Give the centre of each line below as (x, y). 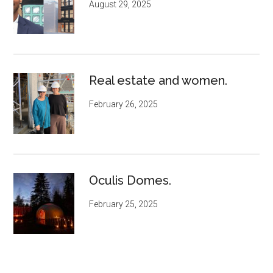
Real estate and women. (158, 81)
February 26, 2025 (124, 105)
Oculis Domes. (130, 181)
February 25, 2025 (124, 204)
